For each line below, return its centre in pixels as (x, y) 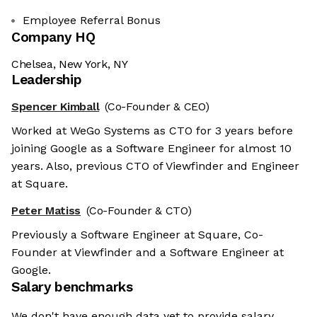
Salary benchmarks (72, 287)
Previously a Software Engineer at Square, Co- (137, 235)
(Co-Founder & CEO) (157, 107)
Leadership (47, 80)
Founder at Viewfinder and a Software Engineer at (148, 253)
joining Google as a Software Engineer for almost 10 (151, 149)
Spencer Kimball (56, 107)
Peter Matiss (46, 211)
